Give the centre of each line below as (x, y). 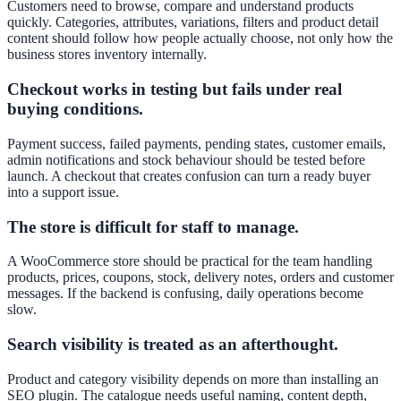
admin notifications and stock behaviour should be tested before (186, 159)
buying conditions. (75, 109)
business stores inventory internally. (107, 55)
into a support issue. (63, 192)
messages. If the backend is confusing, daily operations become (185, 294)
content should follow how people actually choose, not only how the (200, 38)
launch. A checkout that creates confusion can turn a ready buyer (189, 175)
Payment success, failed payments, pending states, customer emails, (196, 143)
